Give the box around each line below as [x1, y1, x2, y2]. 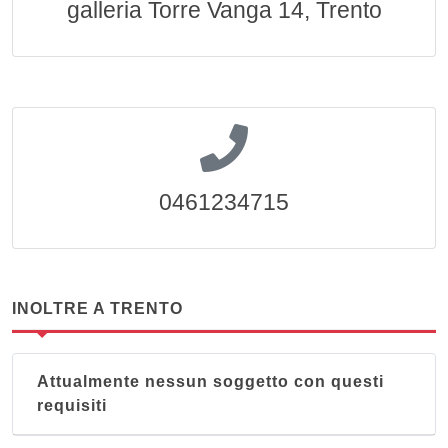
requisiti [37, 397, 107, 414]
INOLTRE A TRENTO [12, 300, 183, 317]
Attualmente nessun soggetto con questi [37, 373, 384, 390]
